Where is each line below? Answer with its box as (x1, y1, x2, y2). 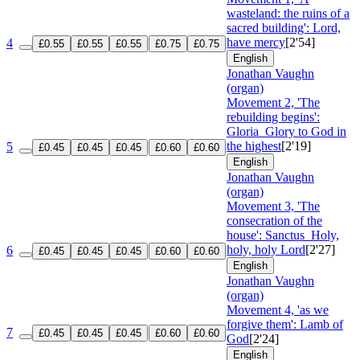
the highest (227, 138, 281, 153)
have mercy (227, 35, 285, 49)
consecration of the (227, 213, 322, 227)
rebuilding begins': (227, 109, 320, 124)
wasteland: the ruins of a (227, 6, 350, 20)
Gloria (227, 124, 265, 138)
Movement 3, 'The (227, 198, 320, 213)
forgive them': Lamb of (227, 317, 343, 331)
